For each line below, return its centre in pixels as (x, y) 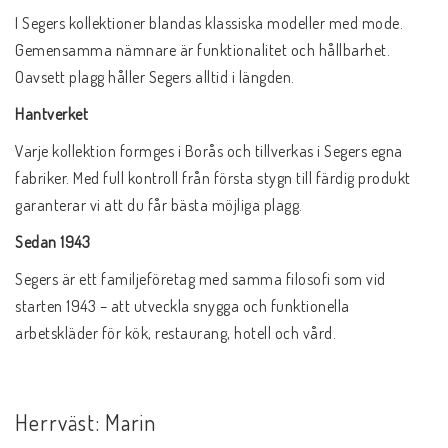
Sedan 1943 (52, 241)
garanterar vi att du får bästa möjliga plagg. (159, 204)
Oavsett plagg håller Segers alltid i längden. (155, 76)
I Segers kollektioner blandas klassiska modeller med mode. (209, 22)
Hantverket (51, 113)
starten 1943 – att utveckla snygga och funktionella (182, 305)
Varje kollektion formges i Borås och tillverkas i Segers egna (209, 150)
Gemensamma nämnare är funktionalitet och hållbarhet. (202, 49)
